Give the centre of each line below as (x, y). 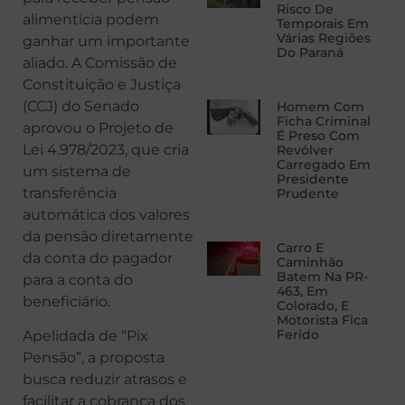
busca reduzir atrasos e (105, 380)
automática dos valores (106, 214)
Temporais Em (322, 24)
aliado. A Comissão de (100, 62)
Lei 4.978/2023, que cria (106, 149)
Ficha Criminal (323, 122)
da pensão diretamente (108, 236)
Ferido (297, 335)
